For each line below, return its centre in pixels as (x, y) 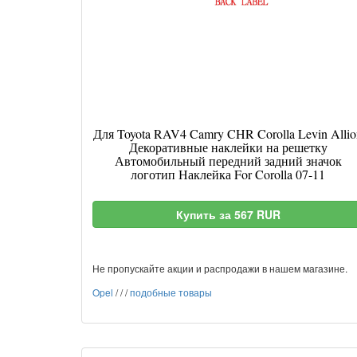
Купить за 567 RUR (228, 214)
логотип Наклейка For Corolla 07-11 (228, 174)
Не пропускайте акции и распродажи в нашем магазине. (220, 268)
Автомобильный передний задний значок (228, 161)
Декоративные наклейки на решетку (228, 147)
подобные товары (171, 292)
